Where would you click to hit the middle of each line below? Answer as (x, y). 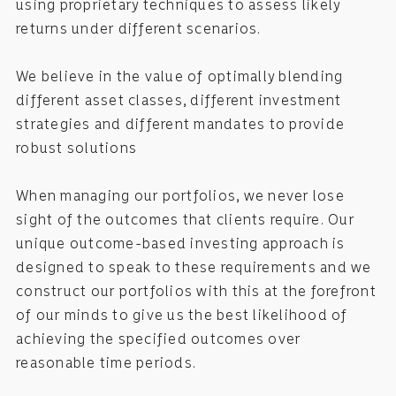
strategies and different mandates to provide (180, 124)
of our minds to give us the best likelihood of (182, 315)
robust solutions (76, 148)
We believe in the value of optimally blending (180, 76)
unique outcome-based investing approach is (181, 244)
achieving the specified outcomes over (159, 339)
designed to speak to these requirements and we (194, 267)
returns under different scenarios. (139, 29)
